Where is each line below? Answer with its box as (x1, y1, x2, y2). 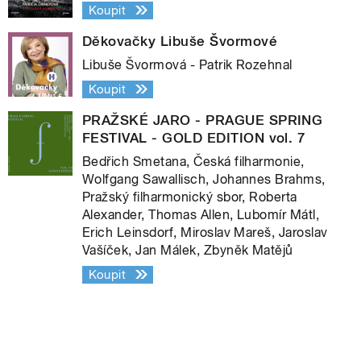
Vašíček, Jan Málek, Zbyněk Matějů (82, 242, 293, 258)
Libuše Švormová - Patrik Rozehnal (82, 56, 293, 73)
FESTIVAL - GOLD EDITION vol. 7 (82, 129, 306, 146)
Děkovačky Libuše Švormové (82, 32, 277, 49)
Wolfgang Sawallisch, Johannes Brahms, (82, 171, 326, 187)
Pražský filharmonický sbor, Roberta (82, 189, 297, 205)
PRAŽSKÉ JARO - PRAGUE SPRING (82, 111, 323, 128)
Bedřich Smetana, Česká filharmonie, (82, 153, 305, 169)
